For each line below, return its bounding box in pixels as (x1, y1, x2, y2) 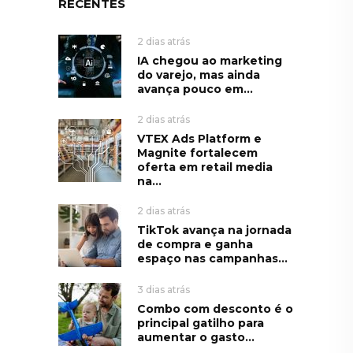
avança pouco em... (137, 81, 253, 96)
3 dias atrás (137, 283, 190, 295)
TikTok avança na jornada (137, 222, 292, 237)
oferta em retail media (137, 159, 273, 174)
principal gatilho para (137, 315, 264, 330)
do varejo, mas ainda (137, 67, 260, 82)
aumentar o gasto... (137, 329, 255, 344)
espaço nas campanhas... (137, 251, 288, 266)
